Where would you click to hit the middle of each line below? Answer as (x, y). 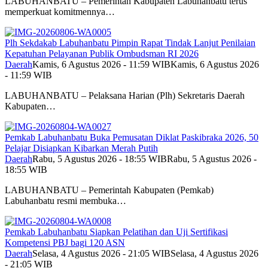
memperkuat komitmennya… (60, 12)
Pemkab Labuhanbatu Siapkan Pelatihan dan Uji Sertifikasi (116, 232)
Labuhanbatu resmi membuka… (66, 201)
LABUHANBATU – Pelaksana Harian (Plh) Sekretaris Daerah (125, 96)
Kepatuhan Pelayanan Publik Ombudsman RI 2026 (102, 54)
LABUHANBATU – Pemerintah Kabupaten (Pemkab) (109, 190)
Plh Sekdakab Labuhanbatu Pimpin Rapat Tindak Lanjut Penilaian (130, 43)
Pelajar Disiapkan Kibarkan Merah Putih (81, 148)
